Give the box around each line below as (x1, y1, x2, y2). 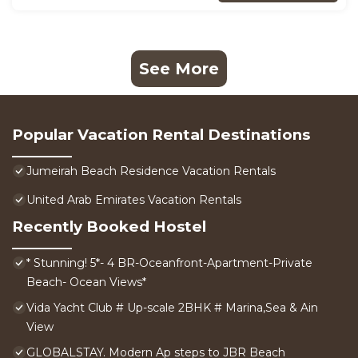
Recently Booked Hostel (12, 217, 206, 237)
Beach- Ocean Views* (26, 275, 146, 290)
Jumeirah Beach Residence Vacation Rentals (26, 164, 276, 179)
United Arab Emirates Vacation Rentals (26, 193, 241, 208)
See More (139, 59, 219, 79)
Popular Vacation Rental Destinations (12, 125, 310, 145)
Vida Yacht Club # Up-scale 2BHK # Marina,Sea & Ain (26, 300, 318, 316)
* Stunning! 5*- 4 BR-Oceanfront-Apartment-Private (26, 256, 312, 271)
